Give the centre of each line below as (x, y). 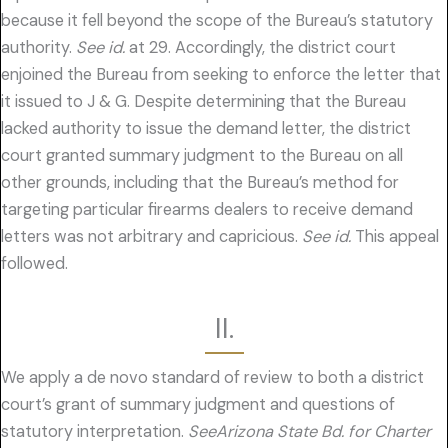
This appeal (395, 237)
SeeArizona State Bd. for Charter (309, 431)
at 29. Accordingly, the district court (260, 48)
